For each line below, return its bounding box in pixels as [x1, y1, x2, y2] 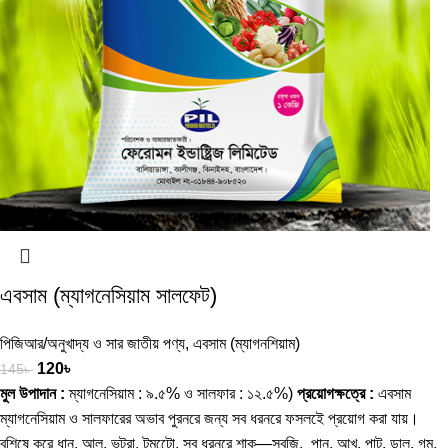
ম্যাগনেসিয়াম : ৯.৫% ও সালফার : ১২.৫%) [65, 384, 297, 402]
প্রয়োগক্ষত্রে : [297, 384, 374, 402]
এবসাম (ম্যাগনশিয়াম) [193, 334, 300, 352]
